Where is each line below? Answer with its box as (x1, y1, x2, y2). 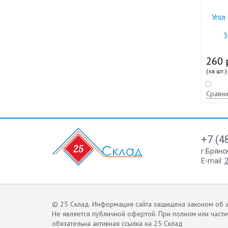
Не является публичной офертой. (52, 209, 156, 218)
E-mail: (201, 156, 224, 165)
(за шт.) (206, 67, 227, 75)
